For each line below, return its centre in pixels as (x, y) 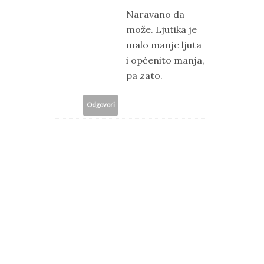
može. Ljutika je (161, 29)
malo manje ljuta (164, 44)
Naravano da (155, 14)
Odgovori (100, 105)
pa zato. (144, 75)
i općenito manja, (165, 60)
